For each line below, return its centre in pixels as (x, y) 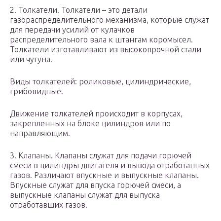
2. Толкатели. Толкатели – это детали (79, 10)
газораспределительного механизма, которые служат (110, 20)
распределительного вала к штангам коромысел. (101, 40)
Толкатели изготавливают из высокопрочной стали (106, 50)
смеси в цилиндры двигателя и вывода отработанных (110, 166)
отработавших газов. (49, 205)
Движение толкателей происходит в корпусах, (96, 114)
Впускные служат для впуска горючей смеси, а (95, 185)
